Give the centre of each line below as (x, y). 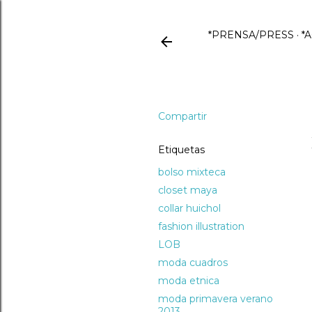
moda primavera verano (215, 299)
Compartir (182, 116)
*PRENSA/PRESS (251, 35)
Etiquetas (181, 150)
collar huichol (189, 208)
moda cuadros (193, 263)
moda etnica (188, 281)
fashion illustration (201, 226)
